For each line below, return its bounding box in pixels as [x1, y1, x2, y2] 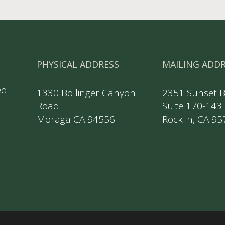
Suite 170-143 [162, 99, 222, 113]
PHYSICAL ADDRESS [36, 58, 119, 70]
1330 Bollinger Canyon [36, 86, 136, 99]
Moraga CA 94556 [36, 113, 115, 126]
